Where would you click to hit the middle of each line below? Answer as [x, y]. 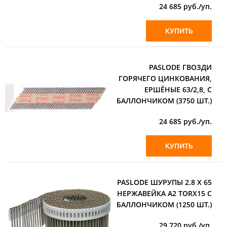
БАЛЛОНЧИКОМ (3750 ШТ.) [164, 100]
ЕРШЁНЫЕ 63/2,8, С [178, 89]
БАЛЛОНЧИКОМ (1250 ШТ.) [164, 204]
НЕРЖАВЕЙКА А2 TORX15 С [164, 193]
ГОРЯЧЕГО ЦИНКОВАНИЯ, [165, 78]
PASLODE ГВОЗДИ [180, 67]
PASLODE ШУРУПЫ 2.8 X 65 [164, 182]
